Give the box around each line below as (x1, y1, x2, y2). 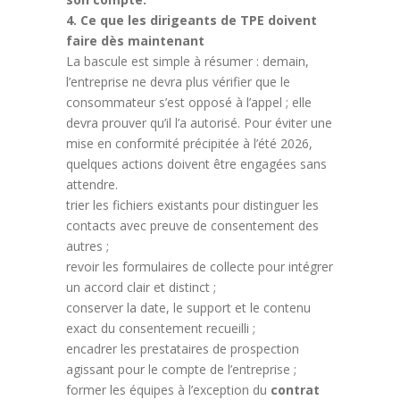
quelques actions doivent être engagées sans (66, 154, 327, 172)
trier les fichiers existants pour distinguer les (66, 196, 319, 213)
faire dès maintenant (66, 31, 204, 49)
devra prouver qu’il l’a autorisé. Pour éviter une (66, 113, 332, 131)
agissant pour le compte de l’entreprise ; (66, 360, 296, 378)
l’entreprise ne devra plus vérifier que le (66, 72, 290, 90)
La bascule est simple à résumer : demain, (66, 52, 309, 70)
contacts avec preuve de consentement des (66, 216, 319, 234)
